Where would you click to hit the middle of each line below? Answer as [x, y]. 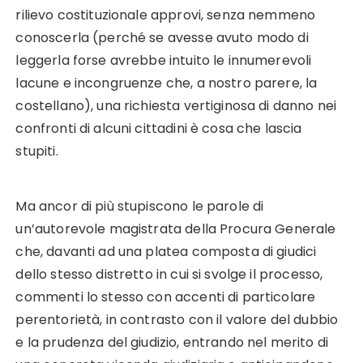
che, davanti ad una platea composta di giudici [166, 252]
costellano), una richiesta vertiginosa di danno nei [176, 106]
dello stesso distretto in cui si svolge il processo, [169, 275]
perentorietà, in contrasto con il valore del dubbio [177, 320]
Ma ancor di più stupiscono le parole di [140, 207]
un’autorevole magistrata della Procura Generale [176, 229]
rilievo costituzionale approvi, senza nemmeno [166, 15]
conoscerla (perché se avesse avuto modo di [162, 38]
